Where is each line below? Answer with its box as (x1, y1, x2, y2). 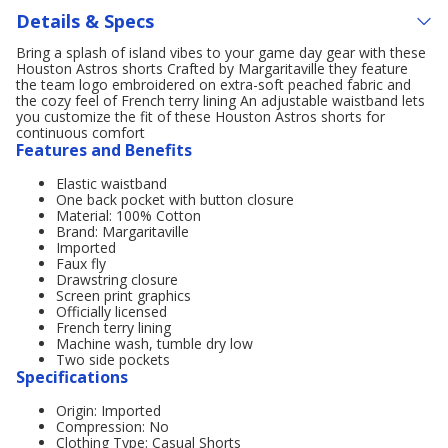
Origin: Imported (56, 401, 161, 420)
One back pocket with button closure (56, 190, 294, 209)
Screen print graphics (56, 286, 191, 305)
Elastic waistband (56, 174, 167, 193)
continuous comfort (16, 123, 145, 142)
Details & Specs (16, 8, 154, 33)
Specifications (16, 366, 128, 388)
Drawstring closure (56, 270, 178, 289)
